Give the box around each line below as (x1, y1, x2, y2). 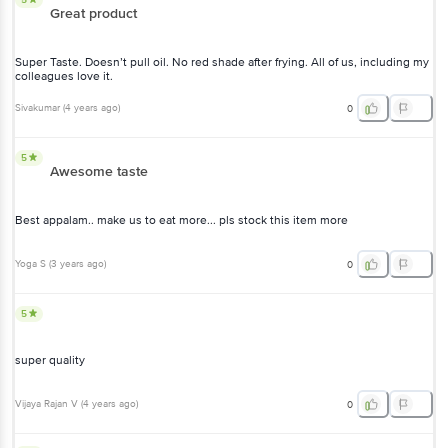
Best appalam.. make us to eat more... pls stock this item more (15, 212, 348, 228)
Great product (50, 4, 137, 22)
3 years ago (51, 258, 104, 271)
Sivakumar (15, 102, 60, 115)
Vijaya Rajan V (15, 398, 78, 411)
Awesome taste (50, 162, 148, 180)
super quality (15, 352, 85, 368)
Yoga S (15, 258, 46, 271)
